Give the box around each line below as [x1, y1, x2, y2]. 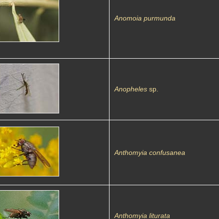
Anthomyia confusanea [114, 149, 185, 156]
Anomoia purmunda [114, 14, 175, 22]
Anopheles [114, 85, 147, 93]
